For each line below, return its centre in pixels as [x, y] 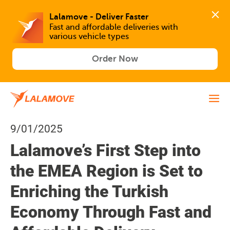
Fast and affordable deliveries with [114, 27]
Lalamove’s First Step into [106, 150]
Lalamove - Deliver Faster [99, 17]
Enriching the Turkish [89, 191]
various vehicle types [89, 37]
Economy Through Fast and [111, 212]
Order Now [115, 59]
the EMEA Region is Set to [107, 171]
